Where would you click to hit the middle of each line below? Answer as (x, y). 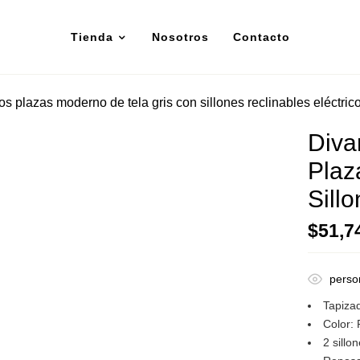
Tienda (92, 37)
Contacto (261, 37)
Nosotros (180, 37)
